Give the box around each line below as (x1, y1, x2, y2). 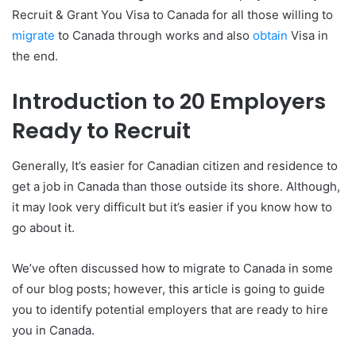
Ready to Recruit (12, 115, 191, 145)
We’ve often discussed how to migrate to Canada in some (12, 261, 333, 277)
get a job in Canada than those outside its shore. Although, (12, 179, 340, 195)
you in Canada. (12, 323, 95, 339)
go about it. (12, 220, 75, 236)
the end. (12, 48, 58, 64)
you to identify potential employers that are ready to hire (12, 302, 328, 318)
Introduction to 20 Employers (12, 86, 326, 116)
